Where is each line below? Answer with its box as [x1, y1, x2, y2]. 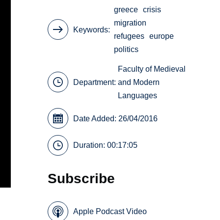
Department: [73, 78, 118, 86]
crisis [143, 5, 162, 14]
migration [114, 19, 147, 27]
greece [114, 5, 138, 14]
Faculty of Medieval [118, 64, 186, 73]
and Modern [118, 78, 160, 86]
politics [114, 45, 139, 54]
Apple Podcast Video [73, 207, 147, 216]
